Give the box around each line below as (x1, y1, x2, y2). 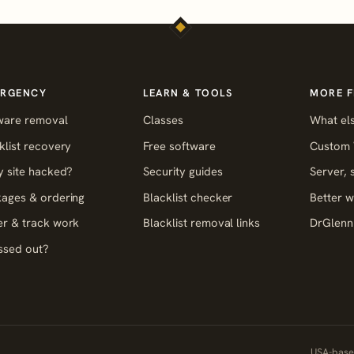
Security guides (143, 164, 223, 179)
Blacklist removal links (143, 215, 261, 231)
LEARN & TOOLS (143, 85, 233, 100)
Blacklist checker (143, 189, 233, 205)
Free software (143, 137, 216, 153)
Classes (143, 111, 183, 127)
